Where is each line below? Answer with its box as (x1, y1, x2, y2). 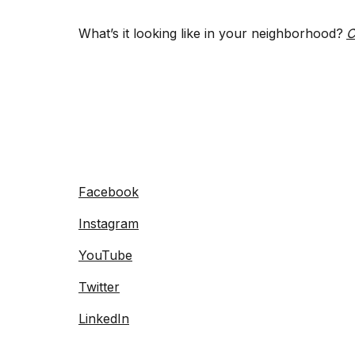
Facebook (78, 184, 139, 200)
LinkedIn (78, 311, 129, 327)
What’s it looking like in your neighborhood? (78, 25, 343, 42)
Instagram (78, 216, 139, 232)
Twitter (78, 279, 120, 296)
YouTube (78, 247, 132, 264)
